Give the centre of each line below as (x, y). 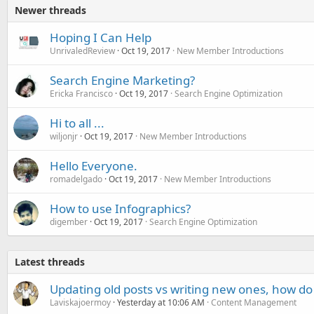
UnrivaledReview (82, 51)
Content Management (254, 302)
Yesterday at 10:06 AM (161, 302)
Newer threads (50, 10)
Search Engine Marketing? (122, 80)
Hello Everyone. (94, 166)
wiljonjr (64, 136)
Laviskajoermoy (80, 302)
